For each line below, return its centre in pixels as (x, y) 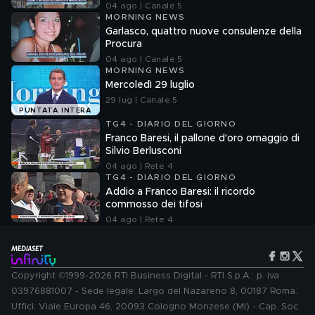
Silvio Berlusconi (143, 151)
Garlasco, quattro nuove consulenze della (204, 32)
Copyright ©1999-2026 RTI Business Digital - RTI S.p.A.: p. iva (145, 276)
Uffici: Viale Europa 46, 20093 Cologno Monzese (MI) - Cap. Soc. (156, 307)
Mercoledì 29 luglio (150, 85)
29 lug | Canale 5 (142, 100)
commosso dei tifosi (154, 205)
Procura (124, 44)
